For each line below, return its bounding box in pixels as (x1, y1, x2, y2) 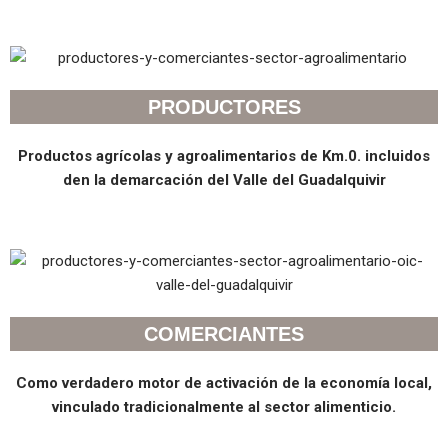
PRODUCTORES (147, 95, 301, 118)
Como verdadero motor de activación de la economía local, (16, 373, 432, 392)
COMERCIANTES (144, 322, 304, 345)
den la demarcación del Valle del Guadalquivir (62, 170, 386, 189)
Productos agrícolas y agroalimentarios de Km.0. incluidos (18, 146, 430, 165)
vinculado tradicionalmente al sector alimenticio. (52, 397, 396, 416)
